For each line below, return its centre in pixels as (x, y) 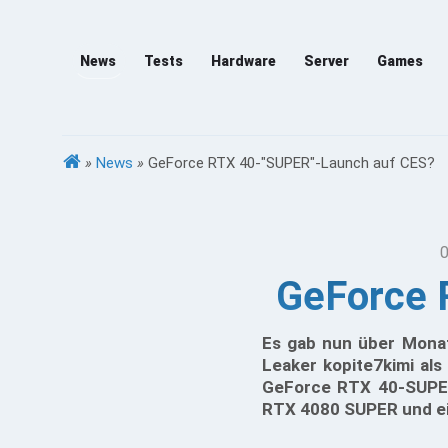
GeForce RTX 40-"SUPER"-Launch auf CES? (291, 163)
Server (326, 61)
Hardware (243, 61)
